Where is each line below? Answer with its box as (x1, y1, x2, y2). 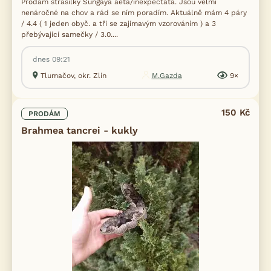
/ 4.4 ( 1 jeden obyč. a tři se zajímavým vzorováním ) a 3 (21, 19, 216, 28)
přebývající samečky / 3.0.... (21, 30, 118, 39)
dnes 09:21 (33, 54, 70, 64)
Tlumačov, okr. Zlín (41, 71, 106, 80)
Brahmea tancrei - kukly (21, 124, 138, 136)
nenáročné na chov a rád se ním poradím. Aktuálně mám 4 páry (21, 8, 247, 17)
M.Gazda (151, 71, 182, 80)
